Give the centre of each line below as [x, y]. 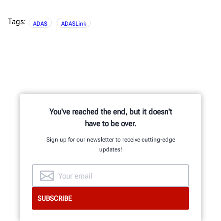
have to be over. [110, 124]
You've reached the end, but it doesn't [110, 112]
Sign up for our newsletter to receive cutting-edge [110, 140]
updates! [110, 150]
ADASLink [74, 24]
